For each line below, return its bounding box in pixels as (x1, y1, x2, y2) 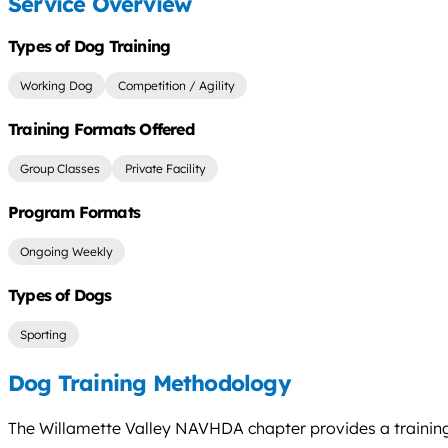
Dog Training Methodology (8, 368, 291, 397)
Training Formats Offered (8, 118, 194, 139)
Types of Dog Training (8, 35, 171, 56)
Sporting (20, 326, 68, 342)
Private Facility (124, 160, 206, 176)
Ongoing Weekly (20, 243, 114, 259)
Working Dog (20, 77, 94, 93)
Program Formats (8, 201, 140, 222)
